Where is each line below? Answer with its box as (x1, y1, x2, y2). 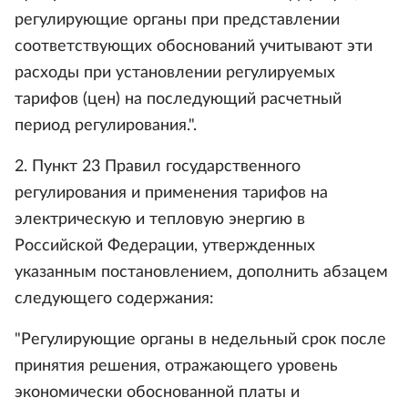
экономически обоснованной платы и (15, 384, 300, 401)
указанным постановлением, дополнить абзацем (15, 264, 388, 280)
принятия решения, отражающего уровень (15, 358, 338, 374)
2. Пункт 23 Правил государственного (15, 158, 301, 175)
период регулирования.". (15, 117, 197, 134)
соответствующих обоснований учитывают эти (15, 38, 372, 55)
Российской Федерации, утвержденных (15, 238, 315, 254)
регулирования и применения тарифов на (15, 185, 328, 201)
